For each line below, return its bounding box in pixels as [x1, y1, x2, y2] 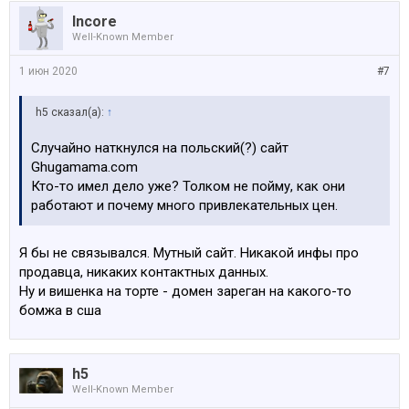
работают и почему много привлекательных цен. [31, 197, 338, 214]
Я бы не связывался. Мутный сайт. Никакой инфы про [19, 245, 359, 261]
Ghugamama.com [31, 159, 138, 175]
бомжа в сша [19, 302, 101, 319]
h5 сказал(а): [36, 106, 107, 119]
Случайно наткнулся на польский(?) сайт [31, 140, 288, 156]
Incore [72, 13, 117, 30]
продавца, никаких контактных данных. [19, 264, 268, 280]
